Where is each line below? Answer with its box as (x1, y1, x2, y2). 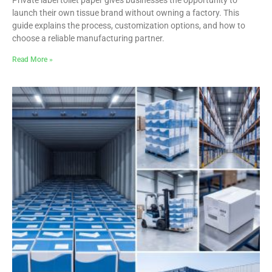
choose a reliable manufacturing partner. (12, 33, 165, 43)
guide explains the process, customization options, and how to (12, 20, 245, 30)
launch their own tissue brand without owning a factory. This (12, 7, 239, 18)
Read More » (12, 55, 53, 64)
